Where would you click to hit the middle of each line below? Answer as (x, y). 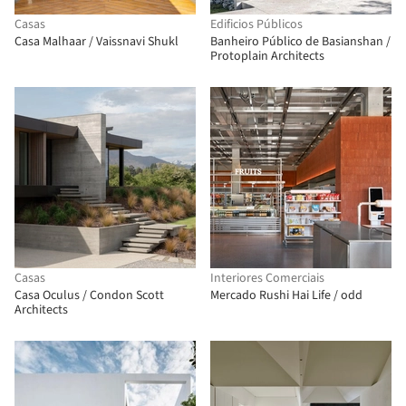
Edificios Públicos (256, 24)
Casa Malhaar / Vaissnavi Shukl (97, 42)
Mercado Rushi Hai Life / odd (286, 295)
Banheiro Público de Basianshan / (300, 42)
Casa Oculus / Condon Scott (89, 295)
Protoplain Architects (267, 56)
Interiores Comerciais (267, 278)
